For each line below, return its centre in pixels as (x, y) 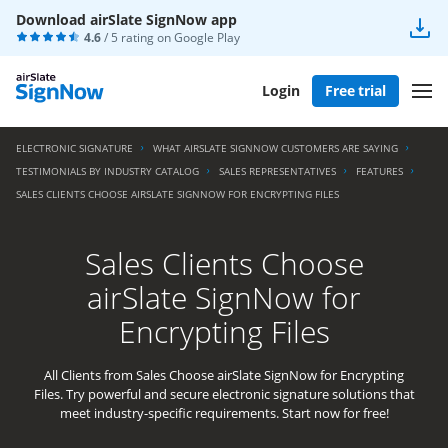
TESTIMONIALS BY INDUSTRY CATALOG (107, 171)
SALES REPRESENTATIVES (277, 171)
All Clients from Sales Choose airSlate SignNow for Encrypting (224, 375)
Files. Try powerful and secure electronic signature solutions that (224, 394)
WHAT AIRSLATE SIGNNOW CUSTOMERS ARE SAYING (275, 148)
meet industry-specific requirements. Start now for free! (224, 413)
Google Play (207, 37)
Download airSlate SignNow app (126, 19)
